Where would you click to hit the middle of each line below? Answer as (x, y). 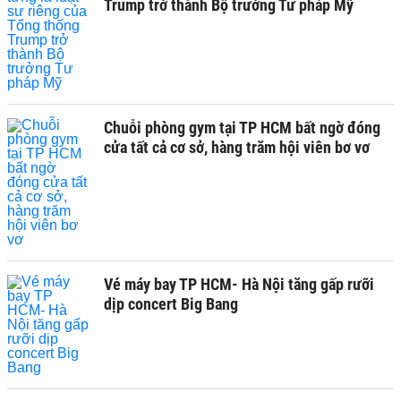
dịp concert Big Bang (171, 304)
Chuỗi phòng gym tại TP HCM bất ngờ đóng (242, 128)
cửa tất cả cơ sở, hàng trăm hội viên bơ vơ (237, 147)
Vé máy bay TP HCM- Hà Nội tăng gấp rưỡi (239, 284)
